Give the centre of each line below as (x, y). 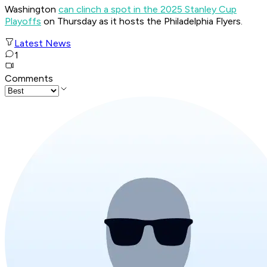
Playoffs (23, 21)
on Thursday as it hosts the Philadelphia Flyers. (142, 21)
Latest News (43, 44)
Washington (32, 10)
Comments (29, 79)
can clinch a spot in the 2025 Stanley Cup (148, 10)
